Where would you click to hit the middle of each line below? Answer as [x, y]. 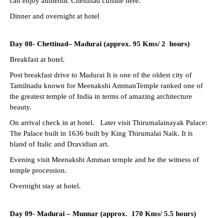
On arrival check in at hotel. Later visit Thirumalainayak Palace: [109, 122]
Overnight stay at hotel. [45, 186]
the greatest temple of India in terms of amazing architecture [101, 96]
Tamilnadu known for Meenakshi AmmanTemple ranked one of [106, 85]
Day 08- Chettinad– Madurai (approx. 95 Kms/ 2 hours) [100, 44]
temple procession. [38, 170]
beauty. [21, 107]
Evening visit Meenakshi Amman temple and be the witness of [104, 159]
